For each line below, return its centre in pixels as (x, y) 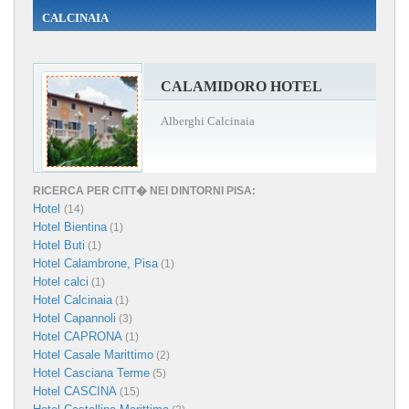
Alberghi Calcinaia (208, 121)
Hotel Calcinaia (73, 299)
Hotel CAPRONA (78, 336)
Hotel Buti (59, 245)
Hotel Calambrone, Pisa (95, 263)
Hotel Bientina (70, 226)
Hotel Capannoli (74, 318)
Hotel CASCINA (75, 391)
